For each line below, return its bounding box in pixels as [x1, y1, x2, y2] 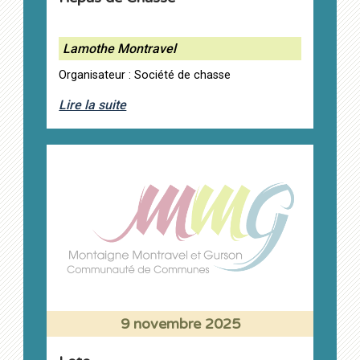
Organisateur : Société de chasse [59, 68, 231, 83]
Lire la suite [59, 97, 127, 113]
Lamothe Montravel [63, 41, 177, 57]
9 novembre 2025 [120, 315, 240, 333]
